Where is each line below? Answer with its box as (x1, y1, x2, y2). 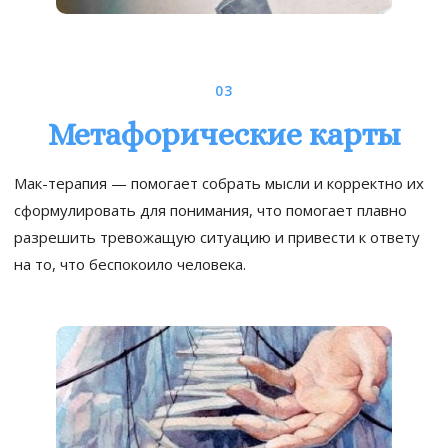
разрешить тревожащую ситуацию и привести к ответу (14, 226, 420, 247)
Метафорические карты (47, 115, 401, 152)
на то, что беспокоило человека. (14, 253, 246, 274)
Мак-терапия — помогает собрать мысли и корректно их (14, 172, 424, 193)
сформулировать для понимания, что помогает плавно (14, 199, 407, 220)
